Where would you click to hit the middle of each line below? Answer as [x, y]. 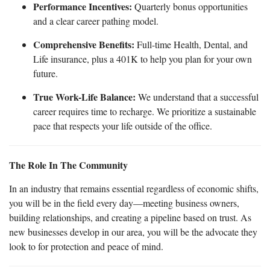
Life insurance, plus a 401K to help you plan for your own [143, 58]
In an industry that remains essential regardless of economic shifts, [134, 188]
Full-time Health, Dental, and [191, 44]
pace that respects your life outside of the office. [123, 125]
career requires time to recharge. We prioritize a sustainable [145, 111]
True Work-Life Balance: [84, 96]
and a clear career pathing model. [96, 20]
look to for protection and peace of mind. [86, 246]
